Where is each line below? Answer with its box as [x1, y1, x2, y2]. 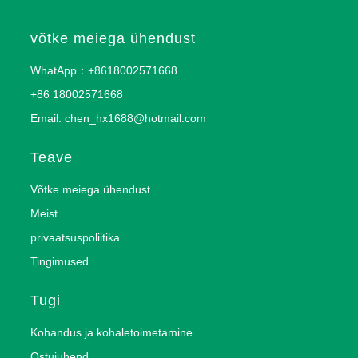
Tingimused [30, 255, 89, 268]
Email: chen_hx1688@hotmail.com [30, 112, 206, 125]
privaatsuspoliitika [30, 231, 120, 245]
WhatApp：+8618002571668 [30, 64, 177, 78]
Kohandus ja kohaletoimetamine [30, 326, 193, 340]
